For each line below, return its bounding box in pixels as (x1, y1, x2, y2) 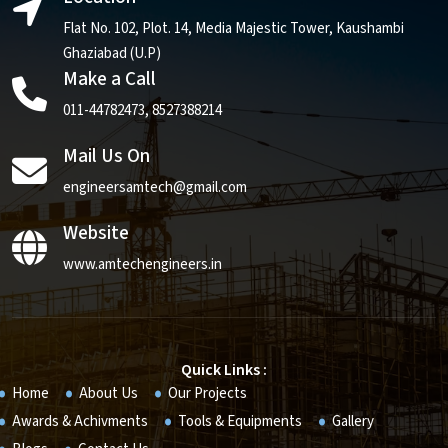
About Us (79, 383, 138, 404)
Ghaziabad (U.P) (63, 43, 161, 64)
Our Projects (168, 383, 247, 404)
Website (63, 220, 129, 247)
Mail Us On (63, 143, 150, 170)
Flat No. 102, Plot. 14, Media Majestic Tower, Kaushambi (63, 18, 404, 39)
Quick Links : (181, 359, 267, 381)
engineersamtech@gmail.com (63, 177, 247, 198)
